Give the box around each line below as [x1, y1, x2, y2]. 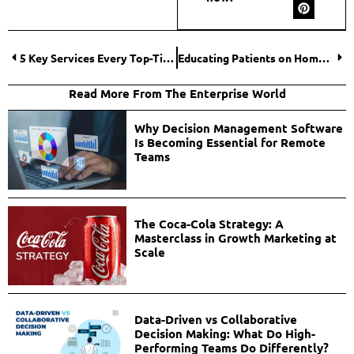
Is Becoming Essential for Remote [134, 134, 326, 150]
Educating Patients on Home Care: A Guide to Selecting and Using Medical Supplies [318, 50, 330, 65]
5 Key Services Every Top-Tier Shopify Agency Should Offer [163, 50, 174, 65]
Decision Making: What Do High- [134, 325, 315, 341]
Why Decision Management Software [134, 119, 343, 136]
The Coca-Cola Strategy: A [134, 215, 284, 232]
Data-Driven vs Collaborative [134, 311, 297, 327]
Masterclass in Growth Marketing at [134, 229, 337, 246]
